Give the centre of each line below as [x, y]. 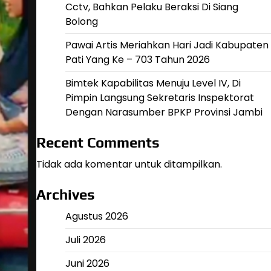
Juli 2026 [85, 240]
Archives [65, 194]
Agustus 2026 [96, 216]
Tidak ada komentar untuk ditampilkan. [129, 164]
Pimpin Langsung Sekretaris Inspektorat [159, 98]
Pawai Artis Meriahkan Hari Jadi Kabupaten [167, 45]
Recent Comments [98, 142]
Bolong [81, 21]
